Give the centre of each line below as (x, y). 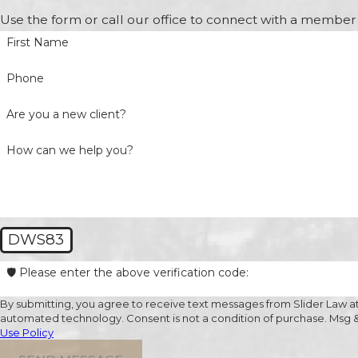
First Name (37, 43)
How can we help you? (70, 150)
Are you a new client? (66, 114)
